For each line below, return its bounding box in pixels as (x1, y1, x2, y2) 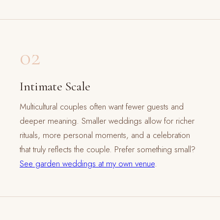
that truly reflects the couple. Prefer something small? (20, 143, 195, 156)
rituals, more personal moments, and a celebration (20, 129, 190, 141)
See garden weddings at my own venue (20, 158, 155, 170)
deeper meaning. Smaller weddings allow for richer (20, 115, 194, 127)
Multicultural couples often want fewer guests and (20, 101, 184, 113)
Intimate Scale (20, 79, 90, 94)
